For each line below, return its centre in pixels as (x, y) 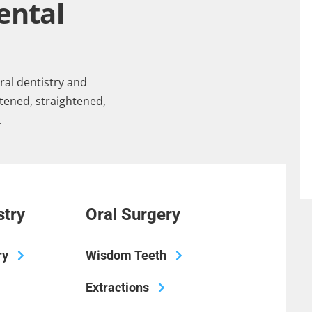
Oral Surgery (133, 214)
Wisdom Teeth (126, 255)
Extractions (117, 287)
